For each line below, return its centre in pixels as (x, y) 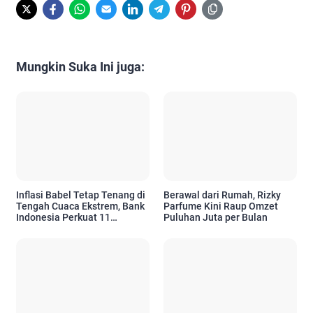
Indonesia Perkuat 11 (63, 217)
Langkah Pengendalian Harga (82, 228)
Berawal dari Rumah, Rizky (222, 195)
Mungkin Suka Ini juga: (80, 67)
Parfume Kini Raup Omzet (221, 206)
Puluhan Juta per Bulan (216, 217)
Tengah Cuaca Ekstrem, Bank (80, 206)
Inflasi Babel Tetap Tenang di (81, 195)
